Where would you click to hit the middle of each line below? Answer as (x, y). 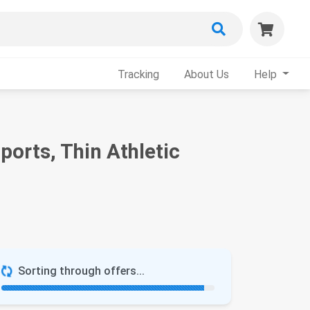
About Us (207, 74)
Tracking (139, 74)
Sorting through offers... (81, 271)
